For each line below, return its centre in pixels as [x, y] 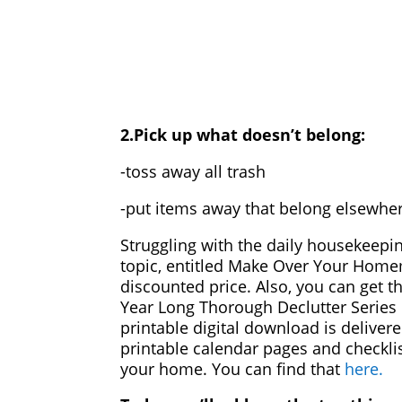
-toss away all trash [193, 171]
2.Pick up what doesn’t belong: [243, 134]
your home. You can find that [233, 368]
